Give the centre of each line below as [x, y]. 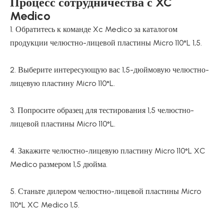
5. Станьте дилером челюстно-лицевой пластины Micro [105, 191]
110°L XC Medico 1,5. [45, 205]
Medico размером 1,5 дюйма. [59, 164]
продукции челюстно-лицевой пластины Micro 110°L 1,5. [106, 43]
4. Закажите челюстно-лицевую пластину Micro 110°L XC [108, 151]
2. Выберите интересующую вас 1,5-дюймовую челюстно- [109, 70]
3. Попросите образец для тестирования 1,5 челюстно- [102, 110]
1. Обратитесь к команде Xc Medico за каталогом [94, 29]
